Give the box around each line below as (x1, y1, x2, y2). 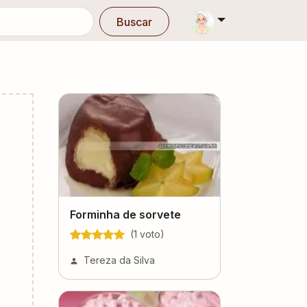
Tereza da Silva (84, 254, 155, 266)
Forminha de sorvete (70, 207, 181, 221)
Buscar (116, 14, 152, 29)
